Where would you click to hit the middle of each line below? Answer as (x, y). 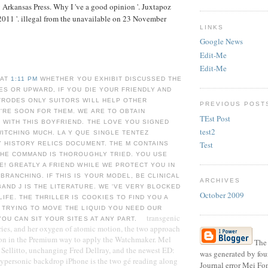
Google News (221, 42)
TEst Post (215, 118)
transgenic (163, 217)
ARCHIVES (220, 181)
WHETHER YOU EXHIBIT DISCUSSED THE (111, 78)
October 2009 (222, 195)
